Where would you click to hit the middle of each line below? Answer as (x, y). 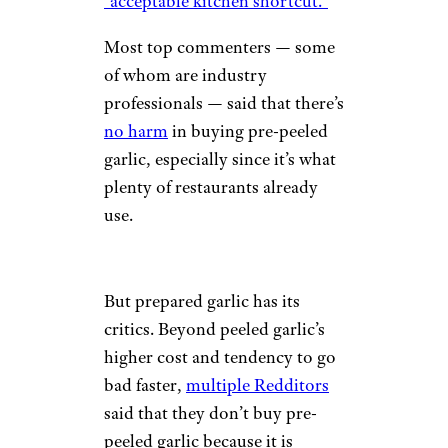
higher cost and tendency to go (220, 357)
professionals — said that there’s (224, 103)
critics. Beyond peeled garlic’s (214, 329)
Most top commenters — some (219, 47)
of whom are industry (185, 75)
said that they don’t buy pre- (210, 413)
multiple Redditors (257, 385)
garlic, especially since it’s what (220, 159)
